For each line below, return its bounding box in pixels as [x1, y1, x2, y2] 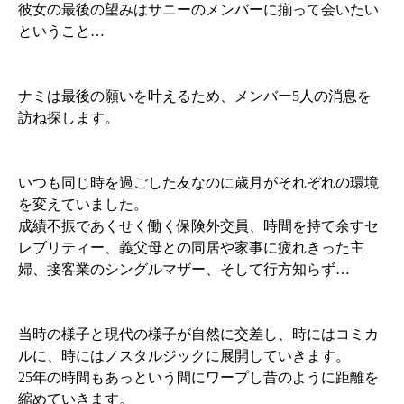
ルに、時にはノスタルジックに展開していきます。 [18, 348, 351, 364]
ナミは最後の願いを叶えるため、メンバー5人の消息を [18, 88, 372, 105]
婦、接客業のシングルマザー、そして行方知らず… [18, 262, 351, 278]
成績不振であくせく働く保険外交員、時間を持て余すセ [18, 218, 380, 234]
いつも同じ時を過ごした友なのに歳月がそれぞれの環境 [18, 175, 380, 191]
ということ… [18, 23, 106, 40]
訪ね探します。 [18, 110, 120, 126]
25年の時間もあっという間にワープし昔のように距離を [18, 370, 380, 386]
